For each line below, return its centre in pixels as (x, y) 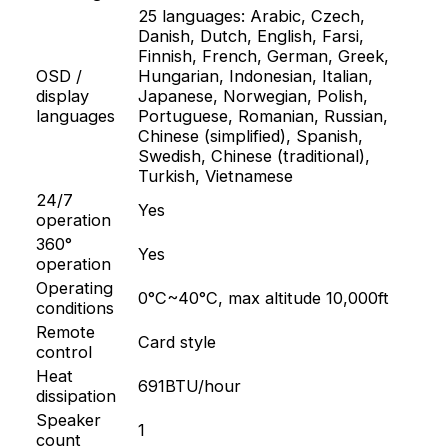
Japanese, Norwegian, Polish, (253, 96)
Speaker (69, 420)
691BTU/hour (190, 386)
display (63, 96)
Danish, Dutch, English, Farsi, (251, 36)
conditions (75, 308)
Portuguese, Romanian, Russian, (263, 116)
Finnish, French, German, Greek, (264, 56)
